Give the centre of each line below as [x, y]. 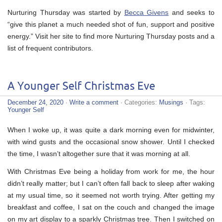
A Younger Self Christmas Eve [81, 86]
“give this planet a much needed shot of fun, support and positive [111, 24]
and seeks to [192, 12]
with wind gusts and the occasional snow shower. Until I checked [111, 141]
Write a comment [94, 102]
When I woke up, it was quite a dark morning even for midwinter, [111, 130]
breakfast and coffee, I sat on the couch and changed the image [111, 207]
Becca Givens [146, 12]
